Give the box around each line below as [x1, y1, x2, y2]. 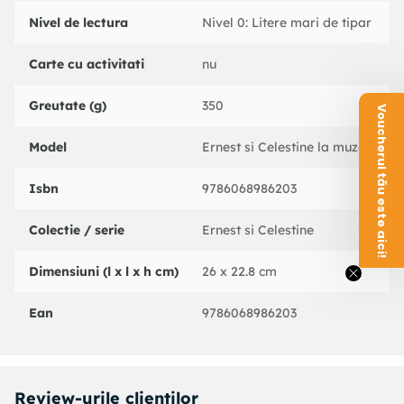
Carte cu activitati [29, 56, 144, 73]
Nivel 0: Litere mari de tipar [202, 14, 372, 32]
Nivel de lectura [29, 14, 128, 32]
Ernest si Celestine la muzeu [202, 139, 372, 156]
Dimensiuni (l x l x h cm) [29, 263, 179, 280]
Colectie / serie [29, 222, 124, 239]
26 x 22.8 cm [202, 263, 277, 280]
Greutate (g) [29, 97, 106, 115]
